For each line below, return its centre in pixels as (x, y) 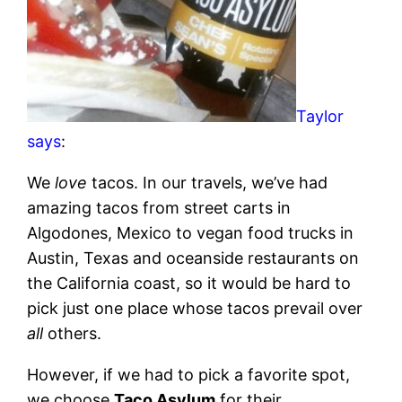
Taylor (320, 117)
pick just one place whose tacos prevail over (195, 309)
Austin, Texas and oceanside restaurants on (193, 258)
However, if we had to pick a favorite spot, (189, 375)
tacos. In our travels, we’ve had (208, 183)
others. (73, 334)
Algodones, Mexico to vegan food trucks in (191, 233)
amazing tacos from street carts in (159, 208)
